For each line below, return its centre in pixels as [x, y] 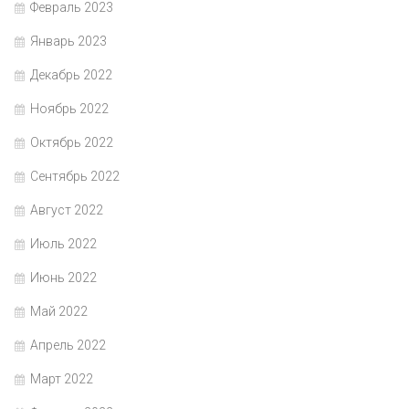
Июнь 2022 [63, 278]
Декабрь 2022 [71, 75]
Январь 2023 [68, 42]
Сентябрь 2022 [75, 177]
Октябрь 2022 [72, 143]
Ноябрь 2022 [69, 109]
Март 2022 [62, 379]
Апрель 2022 [68, 346]
